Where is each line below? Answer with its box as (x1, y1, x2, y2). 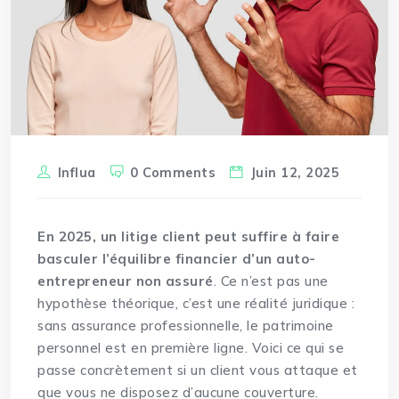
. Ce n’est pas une (213, 273, 329, 290)
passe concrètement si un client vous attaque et (37, 362, 358, 379)
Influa (57, 165, 96, 182)
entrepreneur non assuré (37, 273, 214, 290)
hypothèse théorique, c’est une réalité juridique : (37, 295, 355, 313)
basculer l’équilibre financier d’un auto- (37, 250, 316, 268)
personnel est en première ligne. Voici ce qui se (37, 339, 345, 357)
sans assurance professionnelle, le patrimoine (37, 317, 334, 335)
